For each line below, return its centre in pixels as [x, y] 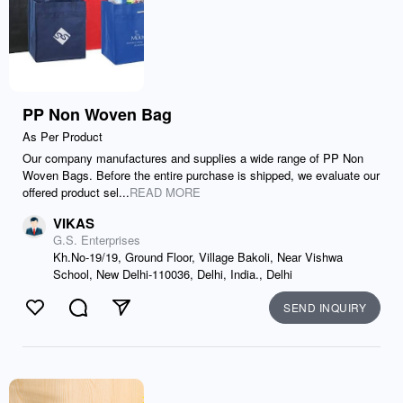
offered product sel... [76, 192]
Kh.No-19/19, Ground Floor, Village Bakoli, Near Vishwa [198, 257]
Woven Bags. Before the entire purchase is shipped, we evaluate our [201, 175]
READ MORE [165, 192]
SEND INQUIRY [325, 307]
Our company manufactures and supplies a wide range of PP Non [193, 158]
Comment [108, 317]
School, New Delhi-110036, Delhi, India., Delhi [173, 274]
